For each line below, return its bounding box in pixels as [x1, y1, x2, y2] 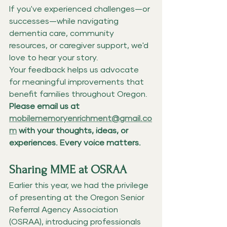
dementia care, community [9, 29, 116, 37]
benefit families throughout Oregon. [9, 90, 147, 98]
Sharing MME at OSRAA [9, 162, 127, 176]
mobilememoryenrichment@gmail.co [9, 114, 152, 123]
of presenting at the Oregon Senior [9, 193, 146, 202]
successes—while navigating [9, 17, 121, 25]
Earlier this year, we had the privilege [9, 181, 150, 190]
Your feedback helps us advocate [9, 65, 141, 74]
